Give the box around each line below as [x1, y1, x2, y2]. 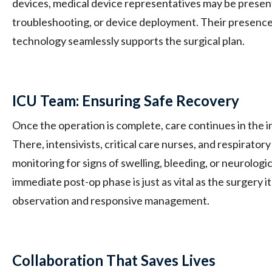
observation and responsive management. [12, 193, 209, 207]
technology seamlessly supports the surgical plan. [12, 33, 245, 47]
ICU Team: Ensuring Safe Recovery [12, 91, 239, 109]
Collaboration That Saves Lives [12, 251, 216, 269]
